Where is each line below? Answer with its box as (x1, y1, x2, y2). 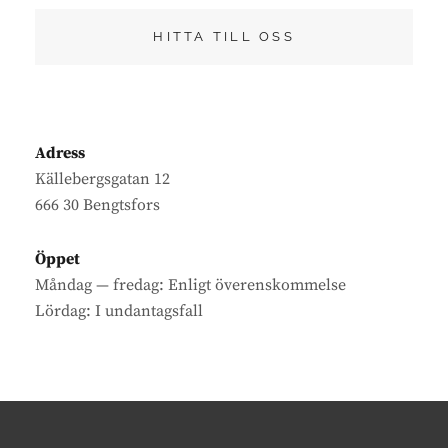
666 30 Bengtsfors (35, 194, 160, 215)
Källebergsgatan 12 (35, 168, 170, 189)
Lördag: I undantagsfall (35, 300, 203, 321)
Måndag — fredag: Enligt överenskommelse (35, 274, 346, 295)
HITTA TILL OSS (153, 28, 295, 44)
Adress (35, 142, 85, 163)
